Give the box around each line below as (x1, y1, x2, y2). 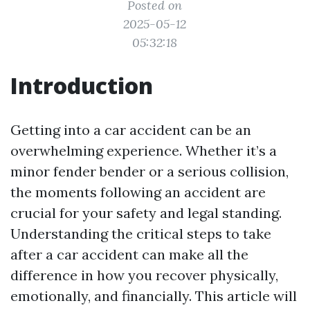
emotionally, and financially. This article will (10, 287, 297, 304)
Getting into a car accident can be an (10, 121, 251, 138)
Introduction (10, 71, 153, 100)
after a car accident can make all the (10, 246, 248, 263)
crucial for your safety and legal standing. (10, 204, 282, 221)
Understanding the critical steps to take (10, 225, 271, 242)
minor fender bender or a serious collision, (10, 163, 289, 180)
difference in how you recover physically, (10, 266, 278, 284)
